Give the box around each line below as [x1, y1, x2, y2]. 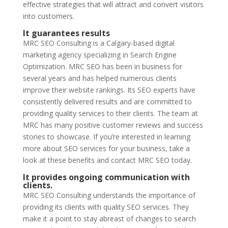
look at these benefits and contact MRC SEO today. [22, 155, 192, 165]
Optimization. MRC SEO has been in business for [22, 62, 182, 71]
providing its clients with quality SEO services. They [22, 202, 189, 212]
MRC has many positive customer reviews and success [22, 120, 203, 130]
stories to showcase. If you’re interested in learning [22, 132, 190, 141]
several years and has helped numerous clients [22, 73, 177, 83]
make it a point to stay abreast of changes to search [22, 214, 196, 223]
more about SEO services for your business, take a [22, 144, 190, 153]
